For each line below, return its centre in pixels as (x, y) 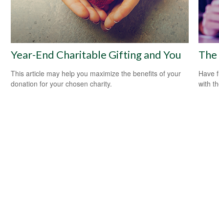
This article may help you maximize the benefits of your (96, 73)
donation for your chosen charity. (62, 83)
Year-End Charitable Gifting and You (96, 54)
